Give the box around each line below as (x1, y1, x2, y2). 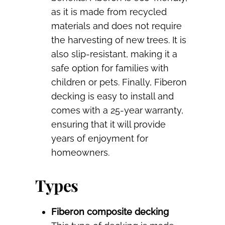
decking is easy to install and (51, 91, 174, 102)
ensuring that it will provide (51, 119, 166, 130)
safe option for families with (51, 63, 169, 74)
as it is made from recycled (51, 7, 167, 18)
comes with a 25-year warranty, (51, 105, 183, 116)
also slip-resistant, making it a (51, 49, 177, 60)
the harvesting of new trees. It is (51, 35, 186, 46)
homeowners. (51, 147, 109, 158)
